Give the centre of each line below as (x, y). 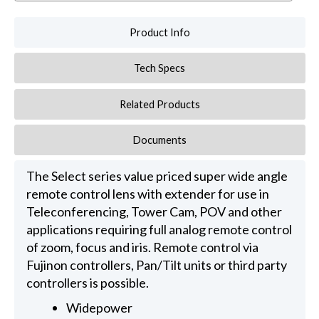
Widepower (100, 308)
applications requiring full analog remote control (159, 230)
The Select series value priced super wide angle (157, 176)
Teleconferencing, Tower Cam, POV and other (154, 212)
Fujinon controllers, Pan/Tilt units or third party (156, 265)
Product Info (159, 33)
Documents (159, 140)
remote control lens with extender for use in (147, 194)
